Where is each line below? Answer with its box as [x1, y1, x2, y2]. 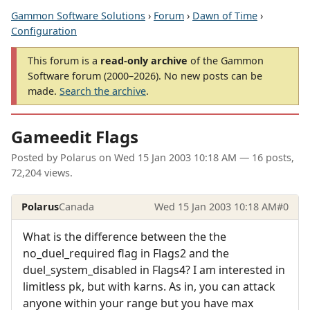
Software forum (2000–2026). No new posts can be [28, 69, 262, 82]
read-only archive [100, 54, 188, 67]
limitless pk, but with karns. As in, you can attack [23, 278, 275, 294]
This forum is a [28, 54, 100, 67]
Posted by [11, 151, 60, 165]
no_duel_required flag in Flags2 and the [23, 245, 229, 261]
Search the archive [60, 84, 146, 98]
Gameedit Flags [11, 125, 138, 149]
